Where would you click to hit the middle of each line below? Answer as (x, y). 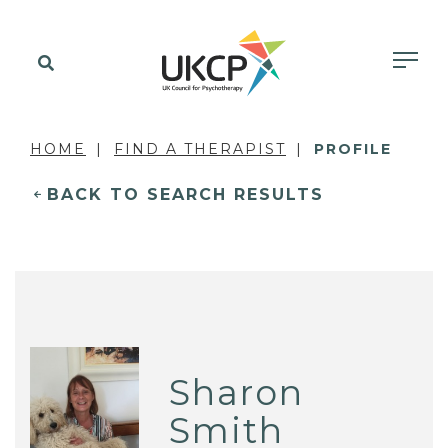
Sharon (237, 392)
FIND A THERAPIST (200, 149)
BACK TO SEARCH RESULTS (185, 194)
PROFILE (353, 149)
